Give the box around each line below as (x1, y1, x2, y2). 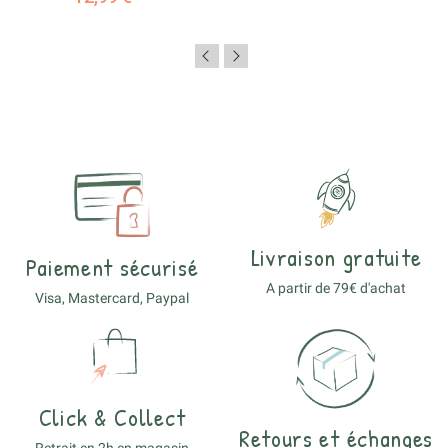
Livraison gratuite (250, 241, 422, 274)
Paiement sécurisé (25, 250, 199, 283)
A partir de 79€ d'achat (266, 280, 406, 297)
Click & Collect (38, 400, 186, 433)
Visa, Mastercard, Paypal (35, 289, 189, 306)
